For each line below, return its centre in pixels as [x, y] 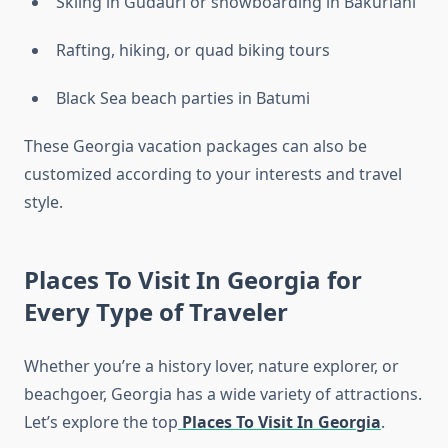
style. [43, 202]
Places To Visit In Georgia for [193, 280]
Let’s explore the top [101, 422]
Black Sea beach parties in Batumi [183, 98]
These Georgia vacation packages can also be [195, 146]
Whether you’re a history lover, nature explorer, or [211, 366]
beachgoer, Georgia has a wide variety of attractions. [223, 394]
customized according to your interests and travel [213, 174]
